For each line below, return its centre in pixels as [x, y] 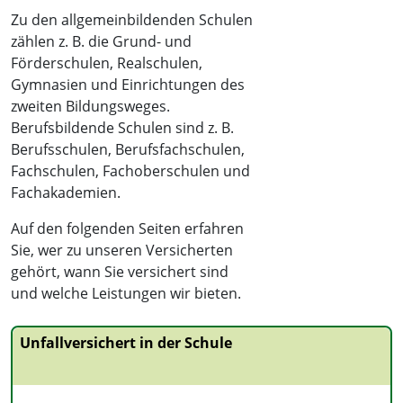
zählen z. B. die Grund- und [101, 41]
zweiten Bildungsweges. [90, 106]
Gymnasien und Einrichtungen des [128, 85]
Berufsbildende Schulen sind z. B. [122, 128]
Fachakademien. [66, 193]
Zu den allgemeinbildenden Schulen [132, 20]
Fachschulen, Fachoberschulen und [130, 171]
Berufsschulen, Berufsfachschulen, [128, 149]
